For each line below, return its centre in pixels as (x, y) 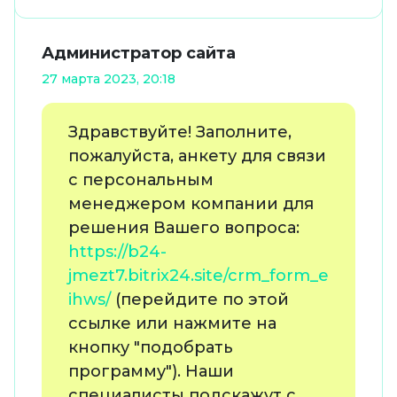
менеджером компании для (191, 204)
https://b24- (117, 252)
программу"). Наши (151, 372)
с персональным (141, 180)
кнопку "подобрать (151, 348)
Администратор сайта (139, 54)
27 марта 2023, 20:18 (109, 79)
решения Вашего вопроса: (184, 228)
